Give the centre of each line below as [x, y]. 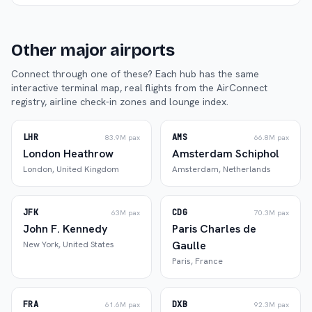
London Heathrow [68, 154]
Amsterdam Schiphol [226, 154]
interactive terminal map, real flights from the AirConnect [139, 88]
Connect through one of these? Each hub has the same [135, 74]
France [209, 261]
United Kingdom [88, 169]
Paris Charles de [214, 229]
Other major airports [93, 50]
